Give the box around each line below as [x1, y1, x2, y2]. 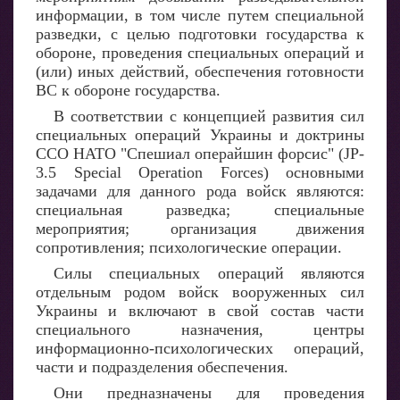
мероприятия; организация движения [36, 220, 364, 237]
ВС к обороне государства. [36, 81, 221, 99]
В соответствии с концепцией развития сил [54, 107, 364, 125]
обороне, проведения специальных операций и [36, 44, 364, 62]
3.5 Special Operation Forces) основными [36, 163, 364, 181]
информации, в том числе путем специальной [36, 6, 364, 24]
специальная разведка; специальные [36, 201, 364, 219]
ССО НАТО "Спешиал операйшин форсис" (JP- [36, 145, 364, 162]
